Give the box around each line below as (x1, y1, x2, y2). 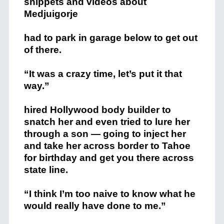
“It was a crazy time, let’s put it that (23, 68, 182, 79)
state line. (23, 164, 68, 175)
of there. (23, 44, 61, 55)
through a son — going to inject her (23, 128, 186, 139)
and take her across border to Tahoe (23, 140, 190, 151)
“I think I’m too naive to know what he (23, 188, 195, 199)
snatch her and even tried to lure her (23, 116, 190, 127)
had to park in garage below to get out (23, 32, 197, 43)
